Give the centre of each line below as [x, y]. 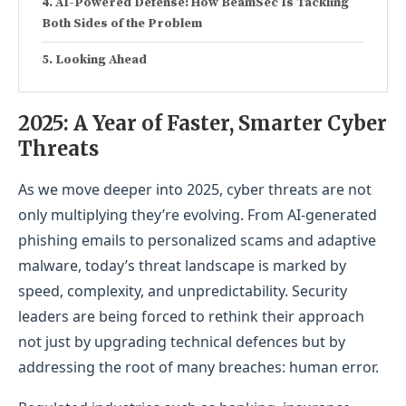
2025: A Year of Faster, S [134, 124]
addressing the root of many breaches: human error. [198, 367]
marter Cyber [319, 124]
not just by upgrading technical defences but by [182, 342]
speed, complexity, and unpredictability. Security [183, 291]
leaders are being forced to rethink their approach [191, 317]
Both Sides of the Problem [122, 24]
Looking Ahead [101, 60]
